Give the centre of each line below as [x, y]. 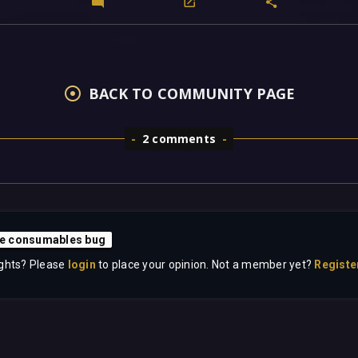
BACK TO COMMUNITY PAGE [192, 94]
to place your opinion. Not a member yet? [205, 265]
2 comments [179, 139]
